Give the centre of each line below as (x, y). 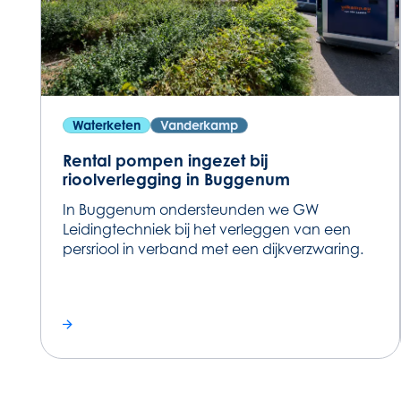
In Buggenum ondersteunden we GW (190, 209)
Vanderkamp (199, 124)
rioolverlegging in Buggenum (176, 179)
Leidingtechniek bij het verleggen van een (206, 229)
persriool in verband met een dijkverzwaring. (213, 248)
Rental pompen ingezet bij (165, 160)
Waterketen (106, 124)
